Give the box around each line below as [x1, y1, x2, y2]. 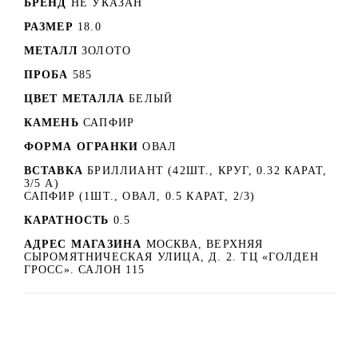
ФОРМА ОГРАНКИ [23, 140, 139, 153]
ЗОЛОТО [82, 44, 132, 57]
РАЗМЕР [23, 20, 74, 33]
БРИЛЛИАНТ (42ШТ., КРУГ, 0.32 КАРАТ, [87, 164, 328, 177]
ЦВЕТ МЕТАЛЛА [23, 92, 125, 105]
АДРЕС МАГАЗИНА [23, 237, 146, 250]
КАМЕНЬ [23, 116, 79, 129]
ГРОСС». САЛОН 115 [23, 263, 145, 276]
